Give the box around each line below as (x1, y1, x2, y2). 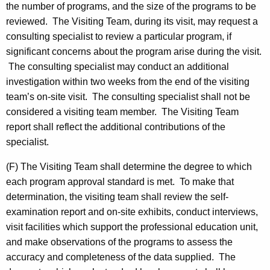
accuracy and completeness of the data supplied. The (6, 252, 236, 263)
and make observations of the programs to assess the (6, 237, 233, 248)
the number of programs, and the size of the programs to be (6, 1, 256, 12)
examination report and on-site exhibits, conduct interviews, (6, 207, 258, 218)
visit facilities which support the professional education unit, (6, 222, 258, 233)
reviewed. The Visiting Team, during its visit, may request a (6, 16, 258, 27)
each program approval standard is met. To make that (6, 177, 234, 187)
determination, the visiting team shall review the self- (6, 192, 228, 202)
